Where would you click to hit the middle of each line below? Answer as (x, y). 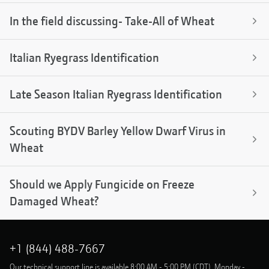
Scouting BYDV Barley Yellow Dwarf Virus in (118, 131)
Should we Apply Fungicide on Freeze (102, 185)
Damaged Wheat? (54, 201)
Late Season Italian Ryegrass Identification (116, 95)
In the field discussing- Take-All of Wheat (112, 21)
